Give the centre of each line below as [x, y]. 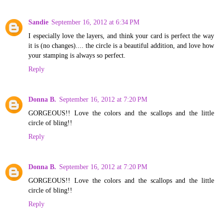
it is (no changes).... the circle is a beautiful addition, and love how [121, 45]
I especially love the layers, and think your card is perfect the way [121, 35]
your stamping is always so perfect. [77, 55]
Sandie [38, 22]
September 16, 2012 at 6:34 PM [95, 22]
